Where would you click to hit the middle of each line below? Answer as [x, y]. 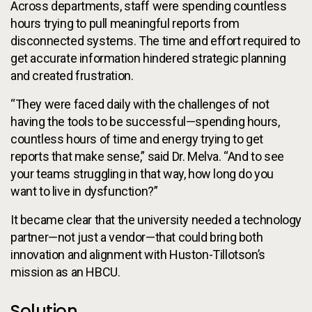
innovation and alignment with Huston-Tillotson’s [138, 255]
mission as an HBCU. [65, 272]
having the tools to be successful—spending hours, [145, 122]
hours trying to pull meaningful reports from [125, 23]
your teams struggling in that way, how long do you [142, 174]
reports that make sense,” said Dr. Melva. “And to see [147, 156]
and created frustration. [72, 76]
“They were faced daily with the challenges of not [140, 104]
